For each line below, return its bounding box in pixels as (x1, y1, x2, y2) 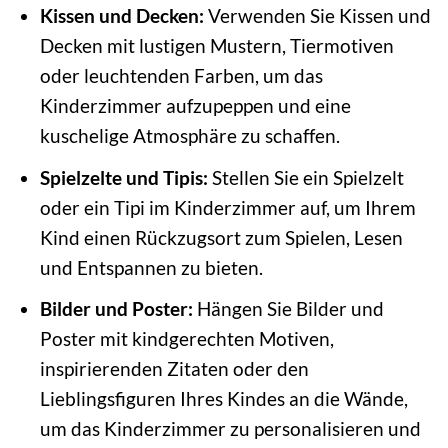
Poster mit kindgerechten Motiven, (39, 327, 334, 351)
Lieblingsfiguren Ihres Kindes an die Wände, (39, 387, 408, 411)
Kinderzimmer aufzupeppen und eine (39, 94, 351, 118)
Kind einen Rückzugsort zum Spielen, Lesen (39, 225, 403, 249)
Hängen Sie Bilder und (192, 297, 384, 321)
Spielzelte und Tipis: (39, 165, 208, 189)
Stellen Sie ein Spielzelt (207, 165, 404, 189)
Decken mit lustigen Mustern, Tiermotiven (39, 34, 394, 58)
